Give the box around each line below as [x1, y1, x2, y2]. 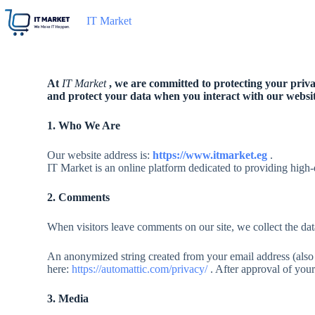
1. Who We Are [47, 120, 121, 131]
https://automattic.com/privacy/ [72, 263, 211, 275]
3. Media [47, 292, 89, 304]
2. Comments [47, 191, 110, 203]
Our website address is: [47, 149, 153, 161]
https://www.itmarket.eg [153, 149, 271, 161]
